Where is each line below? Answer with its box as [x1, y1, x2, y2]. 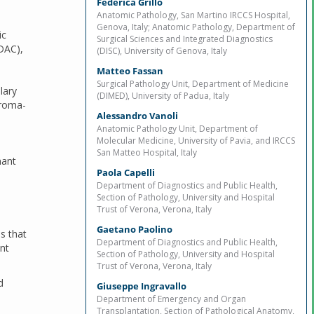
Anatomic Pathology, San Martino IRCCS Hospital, [97, 9, 290, 21]
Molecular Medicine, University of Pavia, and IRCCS [97, 135, 295, 146]
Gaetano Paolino [97, 223, 172, 235]
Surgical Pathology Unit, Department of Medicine [97, 78, 289, 90]
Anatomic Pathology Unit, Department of [97, 123, 258, 135]
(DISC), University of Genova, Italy [97, 45, 227, 57]
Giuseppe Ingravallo [97, 280, 186, 292]
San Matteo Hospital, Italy [97, 146, 197, 158]
